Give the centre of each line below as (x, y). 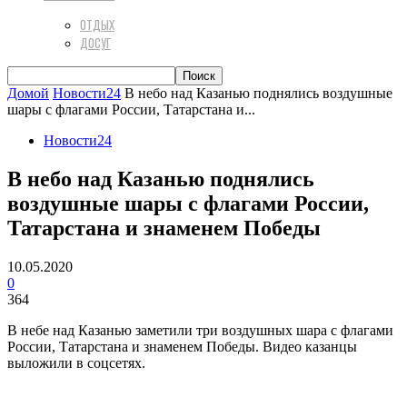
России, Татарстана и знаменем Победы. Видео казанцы (182, 346)
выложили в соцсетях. (76, 362)
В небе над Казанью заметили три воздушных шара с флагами (200, 330)
